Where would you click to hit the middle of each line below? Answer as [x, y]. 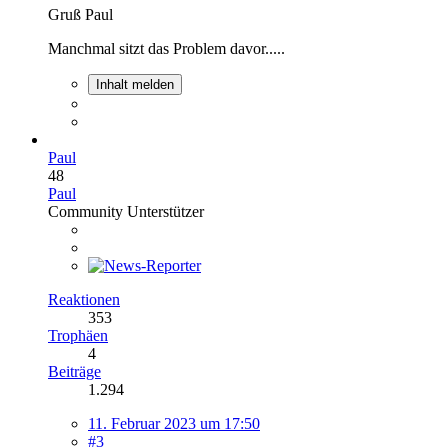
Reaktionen [84, 300]
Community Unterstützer [126, 212]
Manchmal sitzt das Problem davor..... [166, 49]
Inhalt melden [135, 85]
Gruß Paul [80, 15]
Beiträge [74, 372]
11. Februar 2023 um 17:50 [174, 424]
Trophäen [78, 336]
